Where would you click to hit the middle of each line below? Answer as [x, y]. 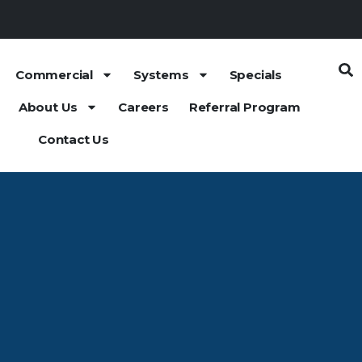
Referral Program [244, 107]
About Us [48, 107]
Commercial [55, 74]
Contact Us [74, 139]
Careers [143, 107]
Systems [161, 74]
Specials [256, 74]
